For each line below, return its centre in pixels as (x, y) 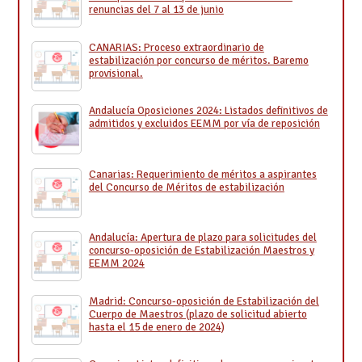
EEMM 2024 (116, 263)
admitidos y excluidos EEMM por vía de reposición (204, 124)
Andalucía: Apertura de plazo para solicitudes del (202, 238)
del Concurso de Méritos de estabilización (186, 187)
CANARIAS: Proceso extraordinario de (176, 47)
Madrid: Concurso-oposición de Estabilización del (204, 301)
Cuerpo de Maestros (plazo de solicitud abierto (198, 314)
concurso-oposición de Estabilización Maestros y (201, 250)
